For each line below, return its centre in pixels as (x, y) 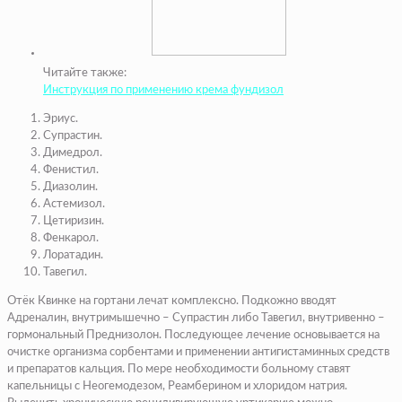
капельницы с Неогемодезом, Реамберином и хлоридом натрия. (177, 387)
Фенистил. (71, 170)
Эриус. (61, 119)
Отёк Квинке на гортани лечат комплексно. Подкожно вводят (172, 301)
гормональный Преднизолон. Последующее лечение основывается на (193, 336)
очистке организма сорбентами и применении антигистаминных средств (198, 353)
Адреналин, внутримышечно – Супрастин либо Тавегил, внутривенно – (196, 319)
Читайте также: (85, 74)
